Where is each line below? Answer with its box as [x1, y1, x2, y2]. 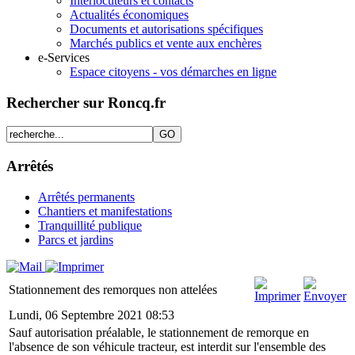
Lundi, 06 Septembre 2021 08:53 [9, 307, 174, 322]
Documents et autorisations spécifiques [70, 22, 263, 36]
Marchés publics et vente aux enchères [70, 36, 261, 50]
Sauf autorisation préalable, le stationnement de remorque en [9, 325, 309, 339]
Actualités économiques [70, 8, 189, 21]
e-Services [38, 51, 90, 64]
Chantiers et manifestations [38, 204, 172, 218]
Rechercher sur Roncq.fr [6, 94, 166, 111]
